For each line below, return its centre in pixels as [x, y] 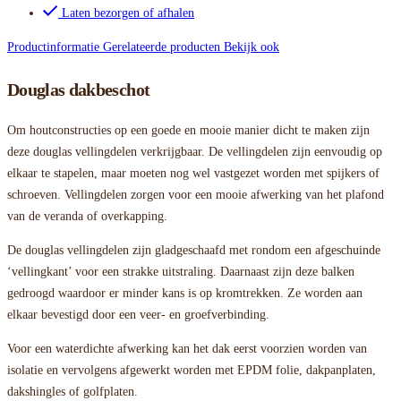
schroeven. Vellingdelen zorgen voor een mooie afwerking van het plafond [196, 195]
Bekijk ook [252, 47]
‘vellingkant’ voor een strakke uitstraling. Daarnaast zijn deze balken [181, 272]
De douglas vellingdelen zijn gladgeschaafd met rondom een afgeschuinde [194, 251]
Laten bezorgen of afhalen [128, 13]
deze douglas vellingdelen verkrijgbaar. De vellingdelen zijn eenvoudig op [195, 152]
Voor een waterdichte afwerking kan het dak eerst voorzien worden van [187, 349]
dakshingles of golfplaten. [73, 392]
